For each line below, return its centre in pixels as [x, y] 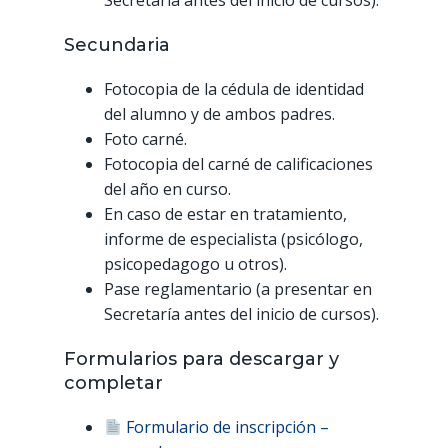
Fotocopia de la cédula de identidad [234, 89]
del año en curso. [167, 189]
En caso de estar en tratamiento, [225, 214]
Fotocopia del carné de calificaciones [238, 164]
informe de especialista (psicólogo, [233, 239]
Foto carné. [145, 139]
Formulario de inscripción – [228, 427]
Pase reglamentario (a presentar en [238, 289]
